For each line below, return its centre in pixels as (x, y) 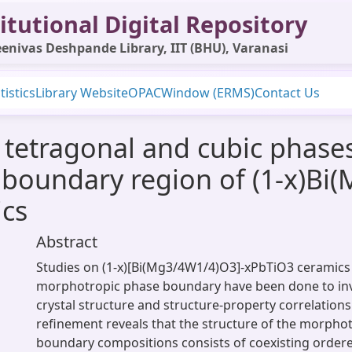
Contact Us (287, 93)
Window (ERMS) (208, 93)
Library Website (82, 93)
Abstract (67, 242)
